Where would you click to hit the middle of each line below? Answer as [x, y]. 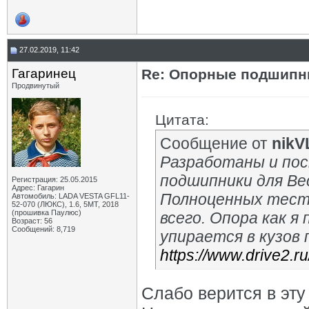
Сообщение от [216, 143]
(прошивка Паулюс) [47, 212]
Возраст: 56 [32, 221]
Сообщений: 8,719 [43, 229]
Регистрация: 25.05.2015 [54, 179]
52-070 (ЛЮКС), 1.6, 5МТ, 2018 [65, 204]
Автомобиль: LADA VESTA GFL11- [71, 196]
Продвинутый [36, 86]
